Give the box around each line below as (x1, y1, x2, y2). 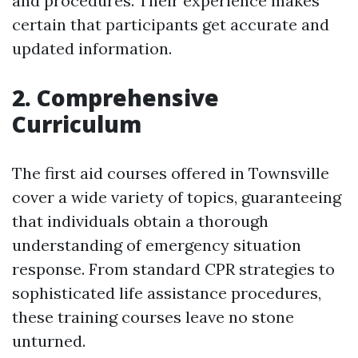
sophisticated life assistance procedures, (12, 283, 321, 303)
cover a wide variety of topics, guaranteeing (12, 187, 341, 207)
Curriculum (12, 109, 141, 139)
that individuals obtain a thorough (12, 211, 268, 231)
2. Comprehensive (12, 82, 219, 113)
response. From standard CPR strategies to (12, 259, 335, 279)
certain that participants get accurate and (12, 14, 329, 34)
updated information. (12, 38, 172, 58)
